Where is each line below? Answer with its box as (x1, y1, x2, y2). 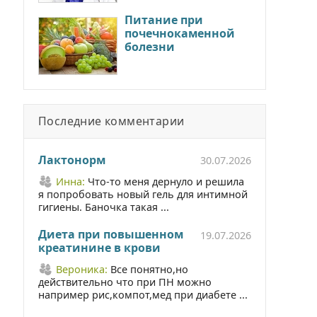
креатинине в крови (38, 240, 161, 255)
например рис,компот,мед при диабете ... (38, 288, 248, 301)
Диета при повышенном (38, 226, 183, 242)
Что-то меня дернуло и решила (88, 175, 244, 188)
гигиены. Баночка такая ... (38, 200, 169, 214)
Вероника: (56, 263, 110, 276)
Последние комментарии (38, 113, 185, 129)
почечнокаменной (125, 25, 235, 41)
